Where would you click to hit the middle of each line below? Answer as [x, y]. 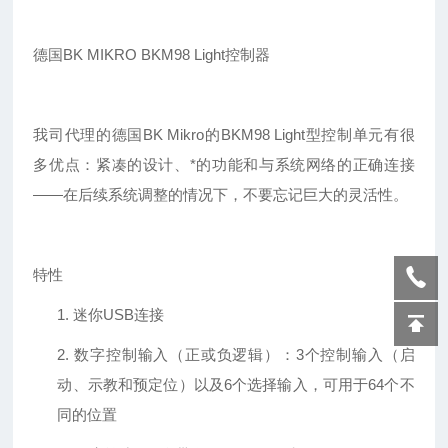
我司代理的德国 [88, 135]
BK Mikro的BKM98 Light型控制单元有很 [278, 135]
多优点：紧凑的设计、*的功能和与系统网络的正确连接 [224, 165]
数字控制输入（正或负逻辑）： [185, 355]
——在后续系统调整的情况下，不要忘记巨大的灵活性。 [221, 195]
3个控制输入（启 [355, 355]
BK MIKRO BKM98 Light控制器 [167, 55]
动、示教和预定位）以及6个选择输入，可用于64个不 [236, 385]
